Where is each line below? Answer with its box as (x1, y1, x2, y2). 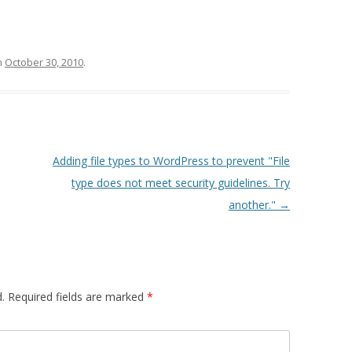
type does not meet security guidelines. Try (71, 175, 290, 190)
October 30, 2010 (5, 55, 83, 69)
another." (228, 197, 279, 212)
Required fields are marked (8, 289, 147, 304)
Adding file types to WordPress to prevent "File (52, 153, 290, 168)
